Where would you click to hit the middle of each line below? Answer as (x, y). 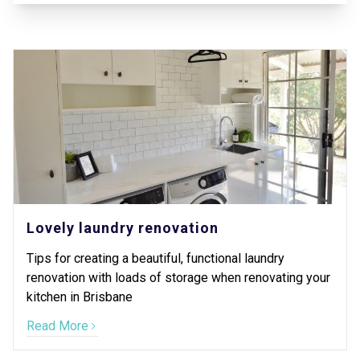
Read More (57, 326)
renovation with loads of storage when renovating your (178, 278)
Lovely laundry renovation (123, 228)
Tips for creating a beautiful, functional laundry (155, 258)
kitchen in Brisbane (80, 297)
